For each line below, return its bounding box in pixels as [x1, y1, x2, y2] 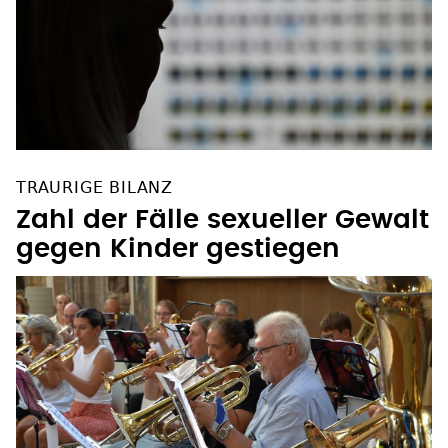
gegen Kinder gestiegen [16, 235, 340, 262]
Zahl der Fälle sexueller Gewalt [16, 206, 429, 233]
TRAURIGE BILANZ [16, 177, 173, 197]
